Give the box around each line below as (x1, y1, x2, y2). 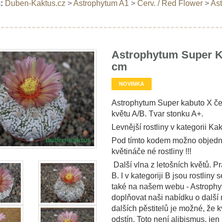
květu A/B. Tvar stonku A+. (111, 109, 205, 118)
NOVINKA (118, 80, 144, 87)
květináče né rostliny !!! (111, 147, 191, 156)
